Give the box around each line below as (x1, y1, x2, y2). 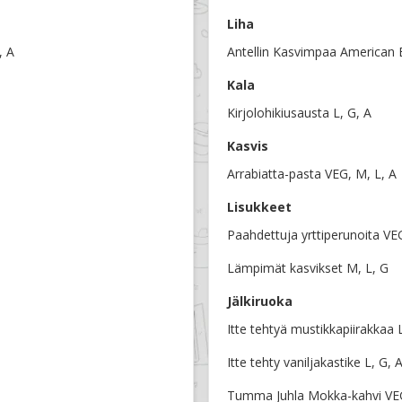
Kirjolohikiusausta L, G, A (227, 104, 371, 122)
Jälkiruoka (227, 293, 293, 310)
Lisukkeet (227, 198, 292, 216)
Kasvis (227, 137, 268, 155)
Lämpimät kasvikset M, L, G (227, 259, 389, 277)
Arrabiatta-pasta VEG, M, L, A (227, 165, 397, 183)
